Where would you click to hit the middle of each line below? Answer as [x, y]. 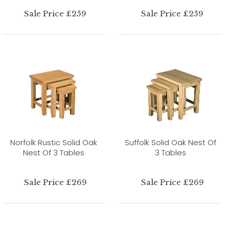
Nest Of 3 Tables [53, 152]
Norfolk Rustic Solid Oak [53, 142]
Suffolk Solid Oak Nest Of [170, 142]
